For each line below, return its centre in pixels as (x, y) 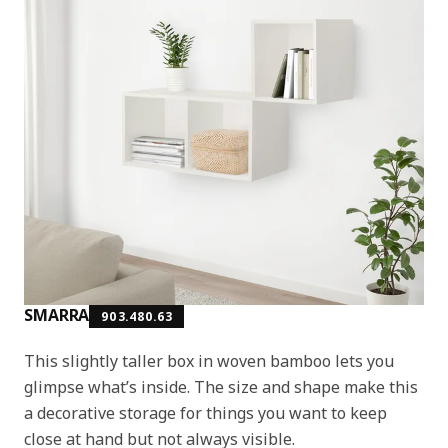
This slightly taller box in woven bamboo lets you (209, 360)
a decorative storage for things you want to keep (205, 412)
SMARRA (57, 314)
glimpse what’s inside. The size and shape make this (221, 386)
